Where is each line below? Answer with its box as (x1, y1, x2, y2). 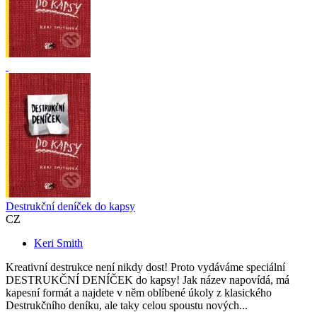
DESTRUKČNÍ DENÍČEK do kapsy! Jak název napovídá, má (6, 274, 289, 287)
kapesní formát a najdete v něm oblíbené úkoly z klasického (6, 287, 272, 299)
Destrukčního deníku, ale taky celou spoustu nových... (6, 299, 248, 312)
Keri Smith (34, 237, 83, 250)
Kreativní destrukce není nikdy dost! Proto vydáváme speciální (6, 261, 285, 274)
